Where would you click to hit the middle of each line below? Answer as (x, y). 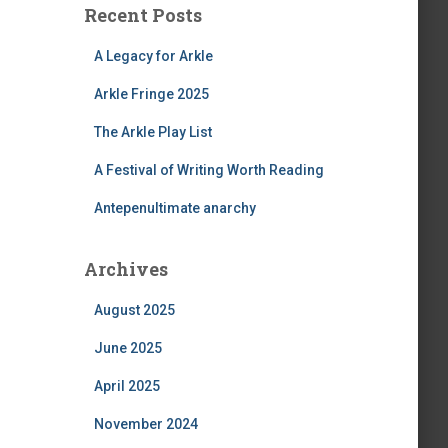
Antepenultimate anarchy (174, 208)
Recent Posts (142, 15)
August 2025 (134, 310)
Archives (125, 269)
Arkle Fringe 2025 (151, 94)
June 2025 (127, 348)
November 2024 (145, 424)
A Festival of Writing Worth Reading (208, 170)
